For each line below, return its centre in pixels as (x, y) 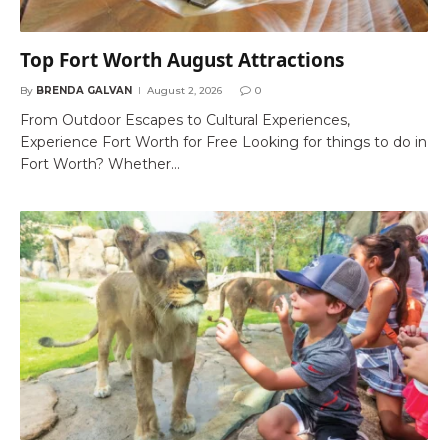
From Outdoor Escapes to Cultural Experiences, (185, 119)
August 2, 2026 (184, 90)
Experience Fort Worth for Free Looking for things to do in (223, 141)
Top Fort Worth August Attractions (182, 59)
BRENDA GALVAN (84, 90)
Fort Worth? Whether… (100, 163)
